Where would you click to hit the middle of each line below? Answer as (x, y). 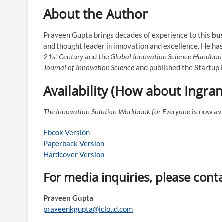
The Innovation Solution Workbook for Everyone (117, 111)
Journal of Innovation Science (89, 67)
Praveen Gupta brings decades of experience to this (127, 35)
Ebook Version (66, 132)
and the (97, 56)
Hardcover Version (74, 154)
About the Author (95, 14)
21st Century (63, 56)
